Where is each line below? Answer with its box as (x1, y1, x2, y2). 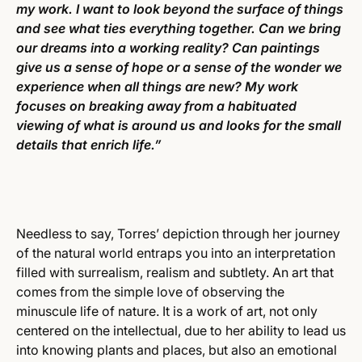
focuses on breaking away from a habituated (16, 98, 297, 114)
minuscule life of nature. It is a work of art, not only (16, 303, 318, 319)
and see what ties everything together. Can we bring (16, 20, 341, 36)
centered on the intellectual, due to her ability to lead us (16, 322, 346, 339)
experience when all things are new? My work (16, 78, 298, 95)
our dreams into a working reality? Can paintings (16, 40, 320, 56)
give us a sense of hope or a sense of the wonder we (16, 59, 342, 75)
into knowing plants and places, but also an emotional (16, 342, 337, 358)
